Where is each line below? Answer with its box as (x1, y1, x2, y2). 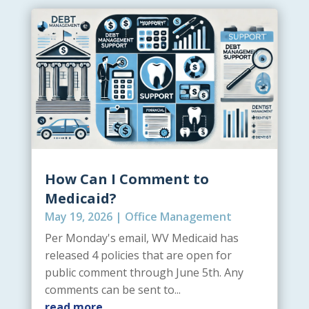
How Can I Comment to (44, 170, 209, 189)
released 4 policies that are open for (44, 248, 232, 263)
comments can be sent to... (44, 282, 181, 298)
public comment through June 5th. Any (44, 265, 243, 281)
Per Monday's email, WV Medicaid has (44, 230, 239, 246)
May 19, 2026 (44, 209, 112, 225)
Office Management (124, 209, 232, 225)
